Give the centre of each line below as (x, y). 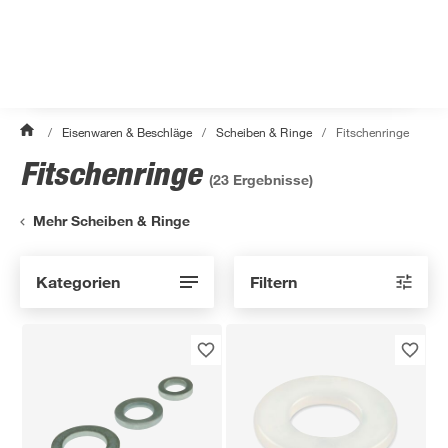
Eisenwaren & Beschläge (127, 132)
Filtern (273, 281)
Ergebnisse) (271, 179)
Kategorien (78, 281)
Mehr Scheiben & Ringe (112, 221)
